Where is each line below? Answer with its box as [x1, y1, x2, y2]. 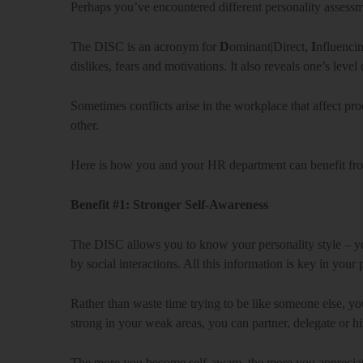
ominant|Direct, [229, 40, 311, 53]
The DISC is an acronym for [70, 40, 220, 53]
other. [70, 118, 99, 132]
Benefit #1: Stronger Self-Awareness [70, 198, 268, 211]
